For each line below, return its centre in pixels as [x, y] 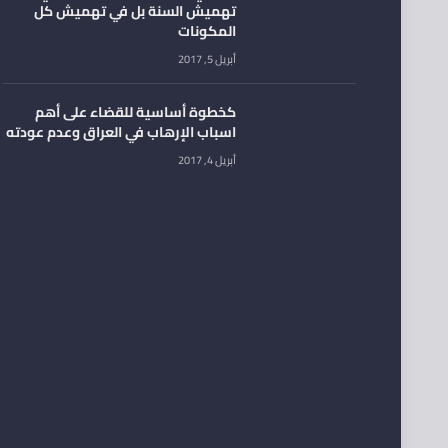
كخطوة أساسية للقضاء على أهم [135, 112]
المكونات [207, 31]
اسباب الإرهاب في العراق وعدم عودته [121, 132]
